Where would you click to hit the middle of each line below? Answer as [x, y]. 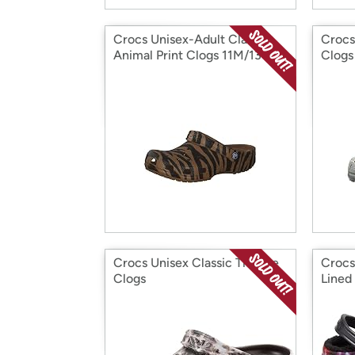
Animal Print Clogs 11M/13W [193, 55]
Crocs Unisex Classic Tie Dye [196, 263]
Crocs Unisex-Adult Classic [191, 39]
